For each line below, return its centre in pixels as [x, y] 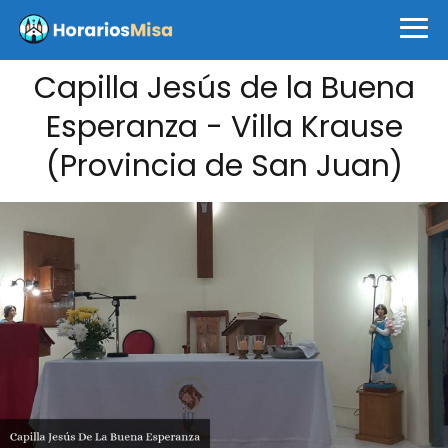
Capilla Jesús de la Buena [224, 88]
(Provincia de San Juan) [224, 166]
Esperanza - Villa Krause [224, 127]
